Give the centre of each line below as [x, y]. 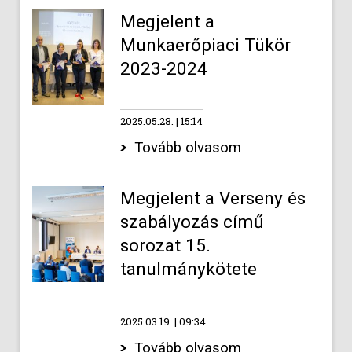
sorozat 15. [165, 246]
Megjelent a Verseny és [213, 198]
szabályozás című [192, 222]
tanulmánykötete [188, 269]
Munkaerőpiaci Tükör [205, 45]
